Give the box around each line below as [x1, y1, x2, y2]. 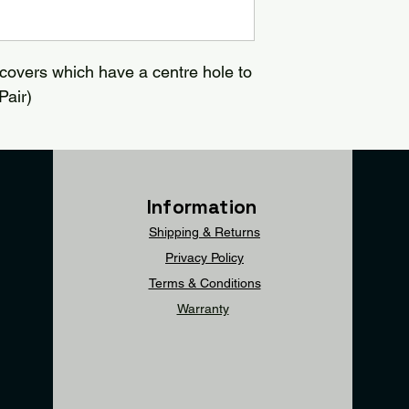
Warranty [176, 301, 229, 316]
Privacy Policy [165, 250, 244, 265]
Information [147, 194, 257, 219]
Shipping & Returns [149, 225, 260, 239]
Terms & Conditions [148, 276, 261, 290]
